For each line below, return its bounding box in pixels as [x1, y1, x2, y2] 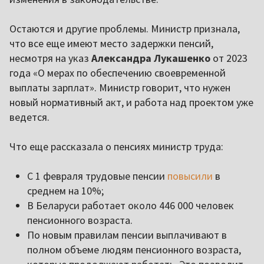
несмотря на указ [9, 51, 91, 65]
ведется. [9, 110, 49, 124]
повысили [167, 169, 213, 183]
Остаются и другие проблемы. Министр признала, [9, 22, 240, 36]
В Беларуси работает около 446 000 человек [27, 199, 234, 213]
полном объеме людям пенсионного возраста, [27, 243, 241, 257]
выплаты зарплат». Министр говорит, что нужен [9, 81, 230, 95]
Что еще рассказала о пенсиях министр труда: [9, 140, 223, 154]
